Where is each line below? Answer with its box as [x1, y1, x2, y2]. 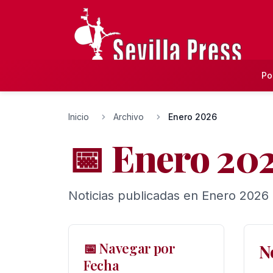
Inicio [68, 112, 89, 122]
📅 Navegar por [83, 239, 175, 257]
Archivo [113, 112, 144, 122]
